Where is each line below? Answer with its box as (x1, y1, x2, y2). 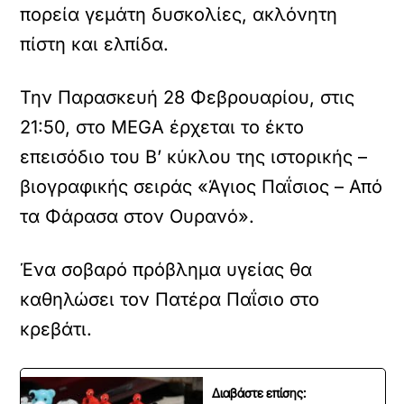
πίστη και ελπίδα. (20, 33, 170, 55)
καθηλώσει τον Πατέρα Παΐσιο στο (20, 289, 320, 310)
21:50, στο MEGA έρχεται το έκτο (20, 116, 305, 138)
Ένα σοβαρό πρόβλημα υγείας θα (20, 259, 313, 280)
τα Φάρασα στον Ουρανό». (20, 206, 255, 227)
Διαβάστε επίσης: (212, 385, 306, 400)
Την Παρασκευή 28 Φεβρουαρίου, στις (20, 87, 355, 108)
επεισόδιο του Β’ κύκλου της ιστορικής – (20, 146, 368, 168)
